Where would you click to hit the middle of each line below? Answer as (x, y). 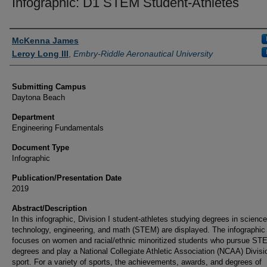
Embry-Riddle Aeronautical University (143, 54)
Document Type (41, 148)
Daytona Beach (38, 97)
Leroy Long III (40, 54)
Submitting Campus (49, 87)
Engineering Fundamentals (58, 128)
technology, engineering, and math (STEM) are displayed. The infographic (139, 230)
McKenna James (45, 41)
